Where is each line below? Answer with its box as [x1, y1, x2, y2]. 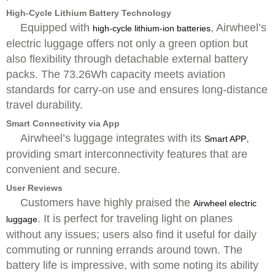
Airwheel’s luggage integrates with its [20, 132, 204, 144]
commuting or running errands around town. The [6, 244, 242, 256]
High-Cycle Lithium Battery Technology [6, 8, 171, 18]
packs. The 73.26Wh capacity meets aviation [6, 68, 225, 80]
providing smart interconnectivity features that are [6, 148, 247, 160]
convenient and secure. [6, 163, 120, 176]
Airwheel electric [193, 198, 257, 208]
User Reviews [6, 183, 63, 193]
